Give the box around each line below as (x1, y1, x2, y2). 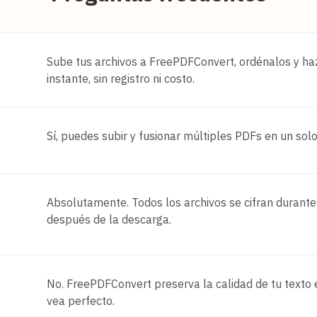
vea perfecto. (47, 293, 115, 308)
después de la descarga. (47, 212, 171, 226)
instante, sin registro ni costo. (47, 71, 195, 86)
